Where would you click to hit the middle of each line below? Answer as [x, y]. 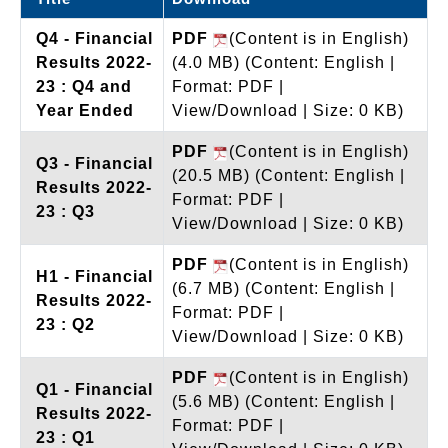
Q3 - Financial [94, 163]
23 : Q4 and [84, 86]
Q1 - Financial [94, 389]
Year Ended [85, 110]
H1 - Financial [94, 276]
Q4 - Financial [94, 38]
